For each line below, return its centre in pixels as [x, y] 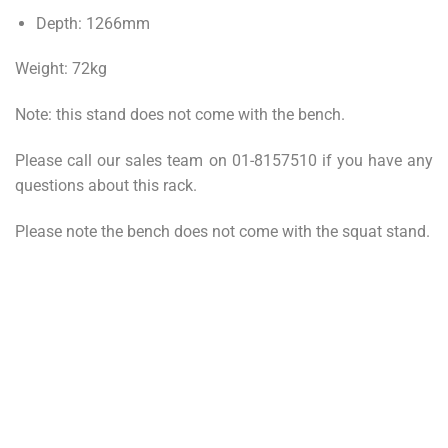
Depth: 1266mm [92, 23]
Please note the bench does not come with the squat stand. [222, 231]
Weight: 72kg [61, 69]
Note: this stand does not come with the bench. [180, 115]
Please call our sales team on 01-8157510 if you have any [224, 161]
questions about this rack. [106, 186]
